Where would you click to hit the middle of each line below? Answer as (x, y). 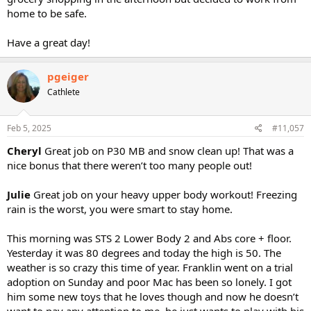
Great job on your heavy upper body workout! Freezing (164, 194)
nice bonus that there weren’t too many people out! (129, 165)
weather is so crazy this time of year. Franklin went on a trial (150, 267)
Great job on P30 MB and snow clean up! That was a (169, 150)
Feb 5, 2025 (29, 128)
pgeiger (68, 76)
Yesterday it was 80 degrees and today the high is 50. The (144, 252)
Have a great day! (49, 42)
